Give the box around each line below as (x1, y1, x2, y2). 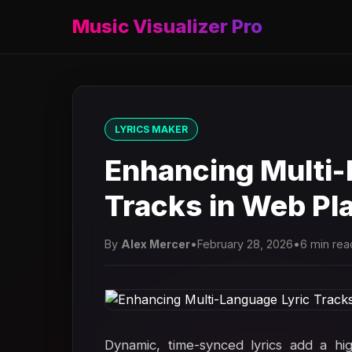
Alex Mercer (121, 237, 190, 251)
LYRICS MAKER (115, 123, 188, 135)
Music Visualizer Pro (72, 15, 262, 38)
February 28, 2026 (197, 237, 293, 251)
